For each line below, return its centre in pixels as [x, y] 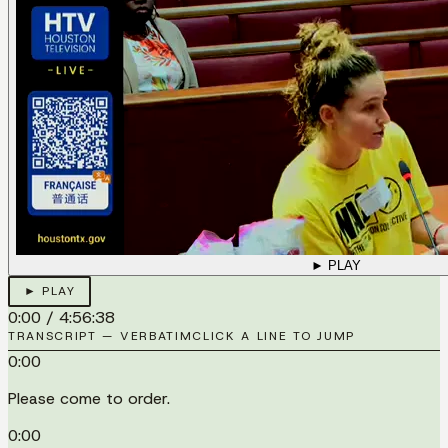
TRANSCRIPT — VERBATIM [100, 335]
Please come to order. [89, 398]
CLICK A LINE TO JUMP [273, 335]
